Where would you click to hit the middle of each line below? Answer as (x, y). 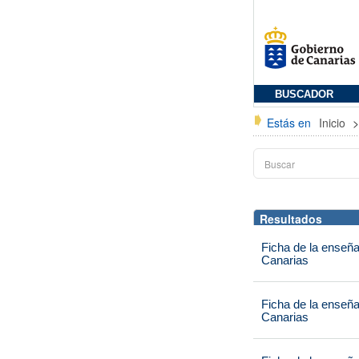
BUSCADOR (304, 95)
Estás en (289, 123)
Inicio (334, 123)
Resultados (291, 219)
